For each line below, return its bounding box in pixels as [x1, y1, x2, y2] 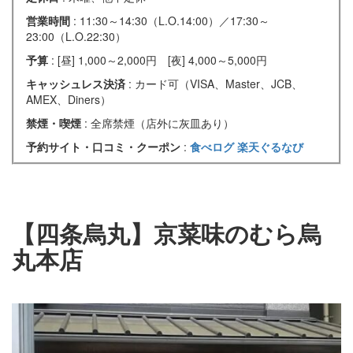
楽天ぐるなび [237, 138, 303, 154]
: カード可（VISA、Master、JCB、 [128, 75, 303, 91]
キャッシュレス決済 [26, 75, 128, 91]
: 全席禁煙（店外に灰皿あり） [84, 114, 234, 131]
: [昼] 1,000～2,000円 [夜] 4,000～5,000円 [51, 51, 267, 68]
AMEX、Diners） [26, 91, 111, 107]
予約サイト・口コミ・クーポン [26, 138, 184, 154]
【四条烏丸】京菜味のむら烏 [12, 215, 321, 250]
